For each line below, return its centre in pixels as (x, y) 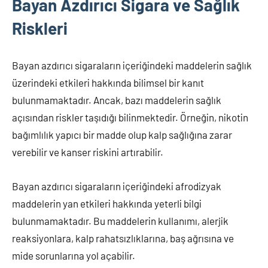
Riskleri (40, 28)
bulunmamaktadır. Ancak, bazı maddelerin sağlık (117, 100)
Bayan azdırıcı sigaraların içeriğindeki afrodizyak (117, 186)
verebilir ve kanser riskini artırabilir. (88, 152)
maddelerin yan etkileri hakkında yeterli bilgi (107, 203)
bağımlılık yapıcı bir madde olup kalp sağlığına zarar (122, 135)
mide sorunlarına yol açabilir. (74, 255)
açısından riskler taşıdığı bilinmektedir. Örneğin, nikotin (130, 117)
